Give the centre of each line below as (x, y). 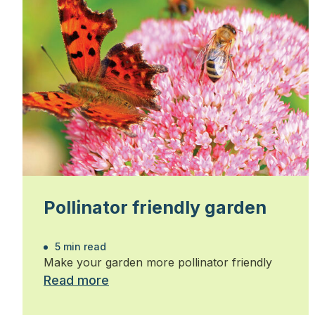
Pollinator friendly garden (155, 208)
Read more (76, 281)
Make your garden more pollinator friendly (158, 263)
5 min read (79, 247)
